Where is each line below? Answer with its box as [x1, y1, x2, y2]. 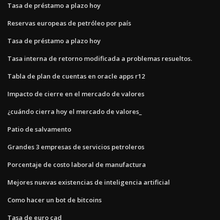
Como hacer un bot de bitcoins [7, 195, 102, 204]
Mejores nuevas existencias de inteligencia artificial [7, 177, 170, 187]
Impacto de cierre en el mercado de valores [7, 89, 144, 98]
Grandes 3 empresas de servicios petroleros [7, 142, 144, 151]
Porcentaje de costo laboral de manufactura [7, 160, 146, 169]
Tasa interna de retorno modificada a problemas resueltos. [7, 54, 192, 63]
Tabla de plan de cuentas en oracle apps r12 [7, 71, 145, 81]
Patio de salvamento [7, 124, 71, 134]
